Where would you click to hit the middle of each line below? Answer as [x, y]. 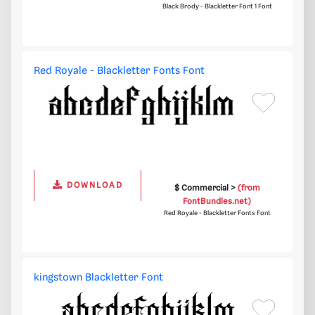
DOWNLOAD [93, 186]
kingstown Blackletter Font [98, 278]
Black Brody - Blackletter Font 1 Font [217, 7]
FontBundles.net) [217, 202]
